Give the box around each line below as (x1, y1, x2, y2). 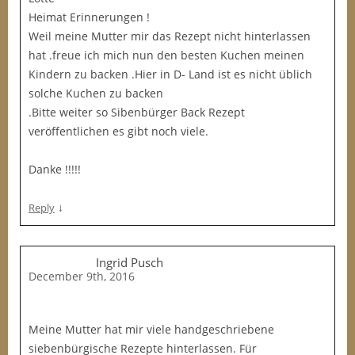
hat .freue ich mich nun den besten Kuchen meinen (29, 48, 304, 63)
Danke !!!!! (29, 162, 81, 177)
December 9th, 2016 (29, 269, 135, 284)
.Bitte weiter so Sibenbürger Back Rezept (29, 105, 245, 120)
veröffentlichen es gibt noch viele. (29, 124, 208, 139)
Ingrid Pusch (96, 254, 163, 270)
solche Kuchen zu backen (29, 86, 163, 101)
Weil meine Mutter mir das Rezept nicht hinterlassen (29, 29, 311, 44)
